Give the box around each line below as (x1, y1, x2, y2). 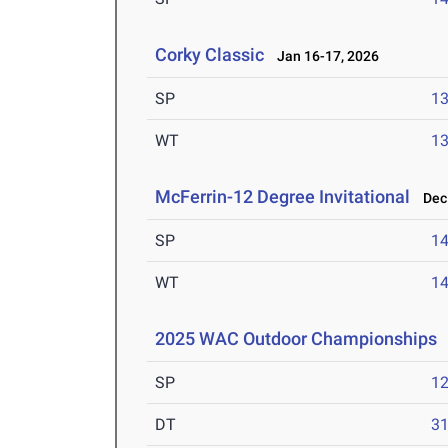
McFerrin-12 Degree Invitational (155, 186, 411, 208)
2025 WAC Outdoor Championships (155, 328, 438, 350)
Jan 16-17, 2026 (268, 48, 380, 65)
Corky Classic (155, 44, 265, 66)
